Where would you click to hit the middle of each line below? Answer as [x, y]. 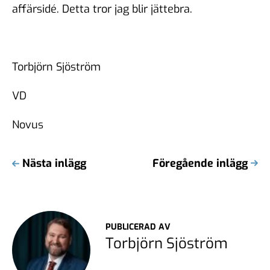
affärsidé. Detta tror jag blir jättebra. [102, 9]
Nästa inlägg [54, 163]
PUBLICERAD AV [138, 227]
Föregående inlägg [200, 163]
